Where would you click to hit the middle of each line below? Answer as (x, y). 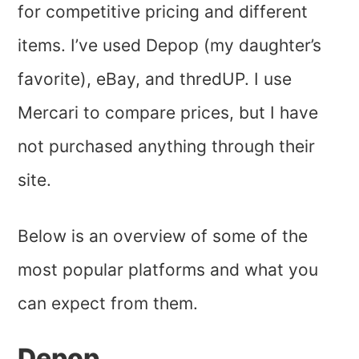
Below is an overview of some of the (163, 236)
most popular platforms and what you (168, 269)
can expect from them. (111, 303)
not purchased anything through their (167, 146)
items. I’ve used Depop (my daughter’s (170, 45)
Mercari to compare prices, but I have (168, 112)
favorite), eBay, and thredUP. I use (155, 79)
